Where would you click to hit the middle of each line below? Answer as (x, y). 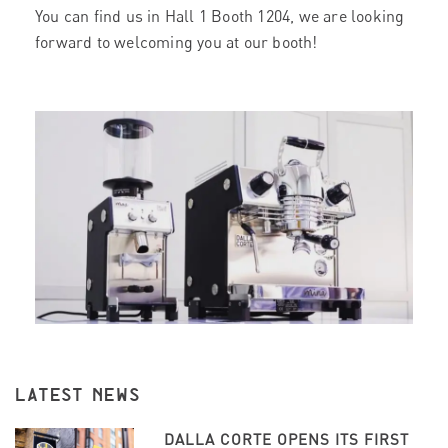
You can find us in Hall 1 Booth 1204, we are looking (220, 16)
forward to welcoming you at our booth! (176, 42)
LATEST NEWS (78, 395)
